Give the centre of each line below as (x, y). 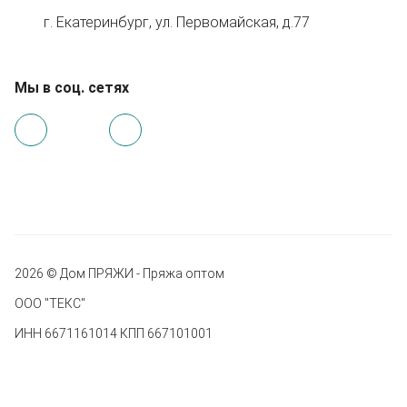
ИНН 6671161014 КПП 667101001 (114, 333)
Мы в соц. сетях (72, 87)
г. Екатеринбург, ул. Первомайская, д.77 (177, 22)
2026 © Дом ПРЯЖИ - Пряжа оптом (119, 273)
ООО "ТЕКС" (50, 303)
